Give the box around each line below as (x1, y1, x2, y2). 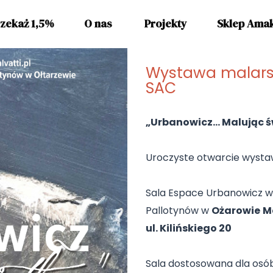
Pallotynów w (146, 204, 211, 218)
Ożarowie (211, 204, 260, 218)
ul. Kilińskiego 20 (146, 221, 232, 236)
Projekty (144, 16, 187, 31)
